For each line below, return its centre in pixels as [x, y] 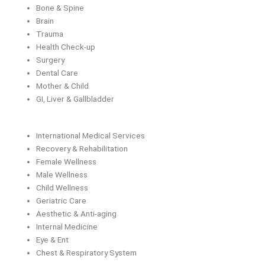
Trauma [50, 33]
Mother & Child [63, 85]
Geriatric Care [62, 201]
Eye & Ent [53, 240]
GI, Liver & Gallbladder [75, 98]
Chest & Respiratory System [87, 253]
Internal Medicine [67, 227]
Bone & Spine [60, 7]
